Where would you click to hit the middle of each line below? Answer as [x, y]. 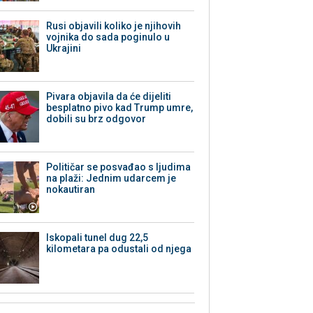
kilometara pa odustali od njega [119, 249]
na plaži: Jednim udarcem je [111, 179]
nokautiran [71, 190]
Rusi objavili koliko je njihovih [114, 26]
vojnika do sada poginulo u [108, 37]
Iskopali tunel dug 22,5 [97, 238]
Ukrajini [64, 49]
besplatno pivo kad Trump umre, [120, 108]
